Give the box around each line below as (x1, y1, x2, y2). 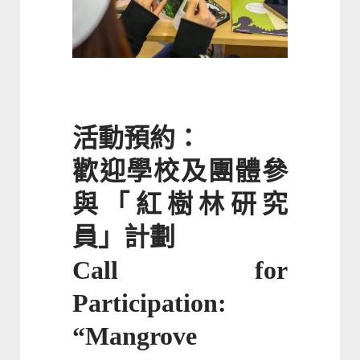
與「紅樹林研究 (72, 190, 288, 219)
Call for (72, 256, 288, 285)
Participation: (72, 288, 227, 318)
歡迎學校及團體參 (72, 157, 288, 186)
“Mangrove (72, 321, 197, 351)
